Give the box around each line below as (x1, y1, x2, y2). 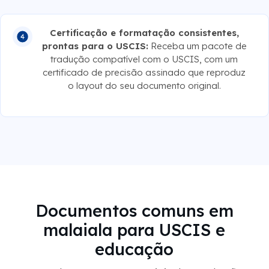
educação (95, 238, 174, 259)
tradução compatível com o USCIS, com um (50, 53, 238, 65)
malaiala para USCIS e (43, 219, 225, 240)
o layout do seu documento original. (67, 79, 221, 91)
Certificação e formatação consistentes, (49, 26, 239, 38)
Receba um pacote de (148, 40, 247, 52)
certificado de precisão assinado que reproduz (43, 66, 246, 78)
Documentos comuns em (35, 200, 234, 221)
